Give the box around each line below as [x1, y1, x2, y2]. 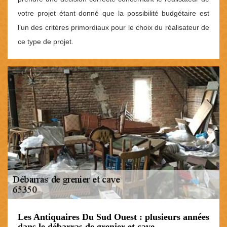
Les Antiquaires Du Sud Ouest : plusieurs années [18, 211, 209, 222]
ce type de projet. [18, 37, 73, 46]
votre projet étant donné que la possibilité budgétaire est [18, 9, 209, 18]
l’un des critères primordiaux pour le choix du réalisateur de [18, 23, 209, 32]
